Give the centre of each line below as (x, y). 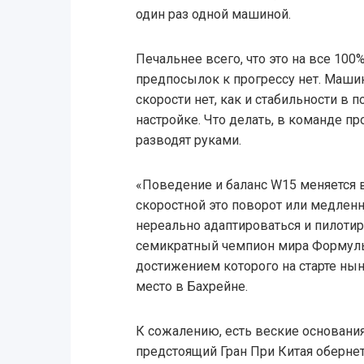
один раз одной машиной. (213, 15)
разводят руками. (188, 141)
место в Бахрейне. (191, 287)
